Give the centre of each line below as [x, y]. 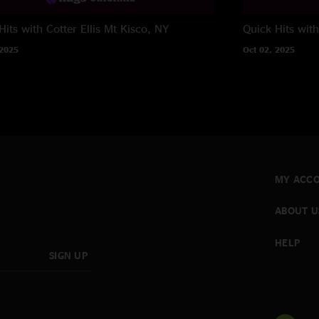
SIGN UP [68, 256]
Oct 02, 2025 [269, 49]
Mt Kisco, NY [136, 28]
